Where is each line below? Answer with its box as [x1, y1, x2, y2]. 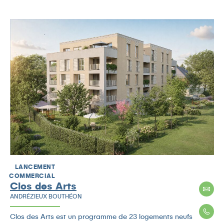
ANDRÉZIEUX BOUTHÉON [10, 192, 82, 200]
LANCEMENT [14, 163, 55, 171]
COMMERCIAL [9, 172, 55, 180]
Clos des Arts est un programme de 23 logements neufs [10, 212, 192, 221]
